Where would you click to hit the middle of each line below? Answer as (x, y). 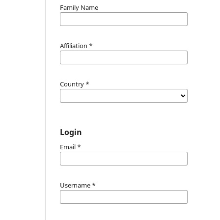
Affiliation (74, 45)
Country (73, 84)
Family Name (79, 7)
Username (76, 185)
